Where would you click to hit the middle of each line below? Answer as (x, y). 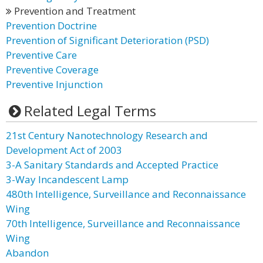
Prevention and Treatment (74, 11)
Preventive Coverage (52, 70)
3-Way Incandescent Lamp (67, 179)
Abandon (27, 253)
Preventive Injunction (54, 84)
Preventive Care (41, 55)
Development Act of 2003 (64, 150)
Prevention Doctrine (51, 26)
